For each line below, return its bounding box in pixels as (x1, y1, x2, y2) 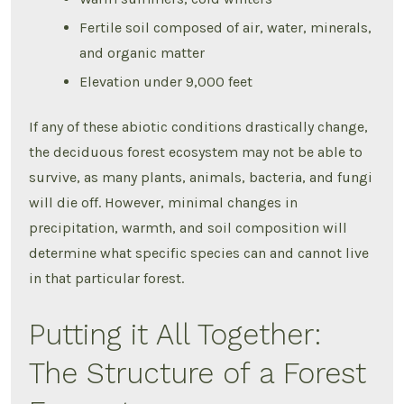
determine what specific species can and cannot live (29, 243, 370, 262)
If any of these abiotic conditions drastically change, (29, 117, 369, 135)
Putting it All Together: (29, 317, 322, 352)
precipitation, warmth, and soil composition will (29, 218, 348, 236)
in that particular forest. (29, 269, 185, 287)
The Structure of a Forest (29, 355, 367, 390)
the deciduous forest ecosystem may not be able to (29, 142, 363, 161)
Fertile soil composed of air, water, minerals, (79, 18, 372, 36)
